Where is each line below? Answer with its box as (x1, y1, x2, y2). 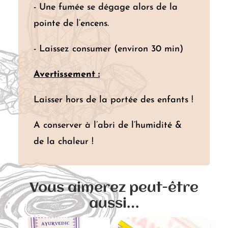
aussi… (89, 196, 139, 211)
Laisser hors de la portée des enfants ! (33, 95, 193, 105)
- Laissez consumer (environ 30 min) (33, 44, 183, 54)
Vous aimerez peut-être (30, 181, 198, 195)
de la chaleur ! (33, 136, 94, 147)
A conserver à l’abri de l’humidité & (33, 120, 182, 130)
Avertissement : (33, 69, 100, 79)
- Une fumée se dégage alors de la (33, 2, 178, 12)
